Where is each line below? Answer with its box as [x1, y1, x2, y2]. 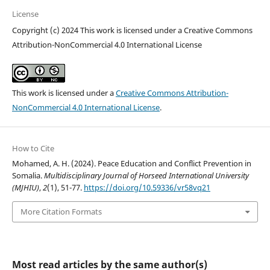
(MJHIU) [11, 182, 39, 193]
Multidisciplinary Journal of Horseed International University [43, 170, 249, 181]
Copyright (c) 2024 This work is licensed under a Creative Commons [11, 25, 253, 36]
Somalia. [11, 170, 44, 181]
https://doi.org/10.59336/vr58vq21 [83, 182, 210, 193]
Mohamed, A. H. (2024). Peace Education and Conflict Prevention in [11, 158, 251, 169]
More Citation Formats [20, 206, 102, 218]
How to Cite [11, 143, 54, 154]
